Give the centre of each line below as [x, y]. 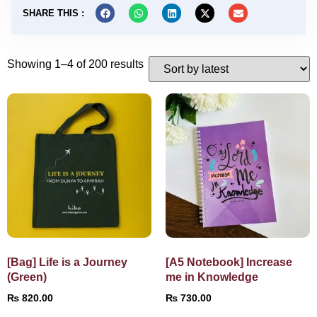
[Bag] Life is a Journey [67, 262]
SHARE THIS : [53, 13]
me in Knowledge [212, 277]
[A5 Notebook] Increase [229, 262]
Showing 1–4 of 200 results [75, 64]
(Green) [27, 277]
